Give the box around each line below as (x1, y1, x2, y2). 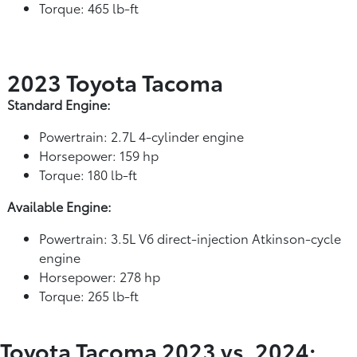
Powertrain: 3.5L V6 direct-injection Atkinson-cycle (39, 228, 341, 247)
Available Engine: (7, 196, 112, 215)
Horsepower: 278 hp (39, 266, 160, 285)
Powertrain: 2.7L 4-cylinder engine (39, 126, 244, 145)
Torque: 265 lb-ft (39, 285, 139, 304)
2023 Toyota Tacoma (7, 65, 223, 97)
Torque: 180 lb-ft (39, 164, 137, 183)
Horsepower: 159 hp (39, 145, 159, 164)
